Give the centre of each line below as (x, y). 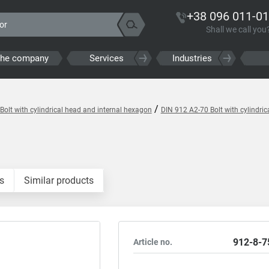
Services (107, 58)
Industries (192, 58)
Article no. (153, 242)
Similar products (59, 180)
